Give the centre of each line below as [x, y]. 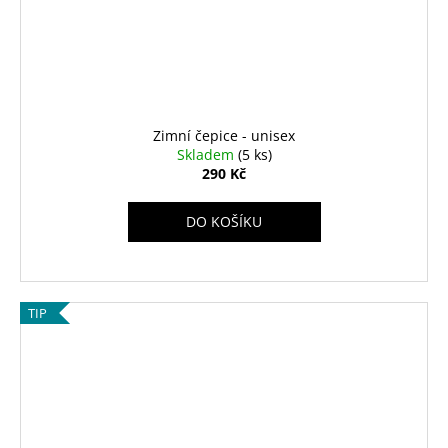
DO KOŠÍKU [224, 222]
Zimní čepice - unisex [224, 136]
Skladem [207, 155]
